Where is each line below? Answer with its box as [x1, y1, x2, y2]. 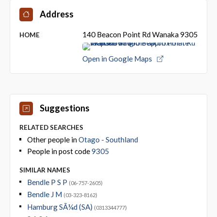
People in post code [27, 146, 92, 155]
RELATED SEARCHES [19, 124, 83, 132]
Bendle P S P [27, 177, 69, 186]
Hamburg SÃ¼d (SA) [27, 202, 94, 211]
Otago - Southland [78, 135, 138, 144]
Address [39, 9, 74, 20]
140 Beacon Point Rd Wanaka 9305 [82, 30, 198, 39]
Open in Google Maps [82, 54, 154, 63]
